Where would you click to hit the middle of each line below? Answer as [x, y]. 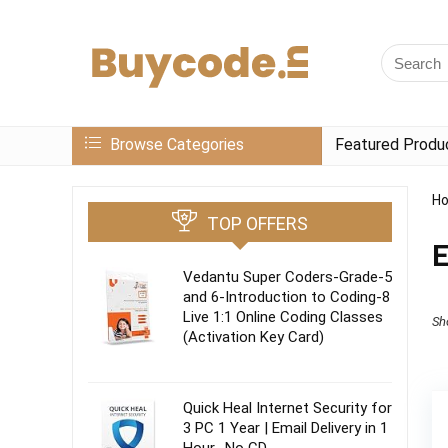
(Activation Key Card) [253, 337]
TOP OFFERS [257, 223]
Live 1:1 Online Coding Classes [283, 317]
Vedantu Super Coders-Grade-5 [287, 277]
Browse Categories [175, 144]
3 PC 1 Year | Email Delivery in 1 [285, 428]
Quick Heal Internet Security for [287, 408]
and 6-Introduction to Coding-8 [286, 297]
